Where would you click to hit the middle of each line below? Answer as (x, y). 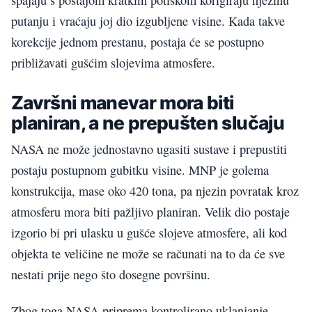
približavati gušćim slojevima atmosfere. (113, 63)
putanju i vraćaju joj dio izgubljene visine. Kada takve (148, 21)
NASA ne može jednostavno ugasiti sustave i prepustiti (149, 149)
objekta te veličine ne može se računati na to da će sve (148, 253)
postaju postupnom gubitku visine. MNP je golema (140, 170)
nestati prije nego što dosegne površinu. (111, 274)
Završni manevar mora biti (123, 103)
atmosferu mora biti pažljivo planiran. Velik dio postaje (150, 211)
